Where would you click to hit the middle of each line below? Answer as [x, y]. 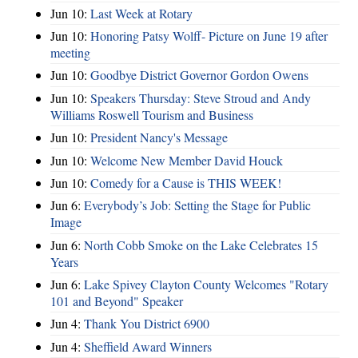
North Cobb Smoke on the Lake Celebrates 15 [201, 245]
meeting [70, 53]
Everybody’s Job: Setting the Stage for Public [197, 205]
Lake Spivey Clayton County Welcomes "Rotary [206, 284]
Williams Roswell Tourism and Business [152, 114]
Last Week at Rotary [141, 13]
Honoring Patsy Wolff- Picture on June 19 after [209, 36]
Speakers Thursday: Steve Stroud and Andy [201, 97]
